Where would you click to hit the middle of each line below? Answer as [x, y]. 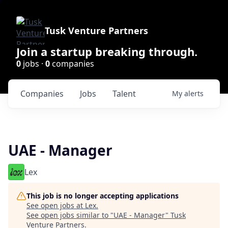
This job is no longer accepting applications [103, 196]
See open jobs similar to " [70, 215]
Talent [124, 94]
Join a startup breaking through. [107, 51]
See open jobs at [56, 205]
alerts [194, 93]
